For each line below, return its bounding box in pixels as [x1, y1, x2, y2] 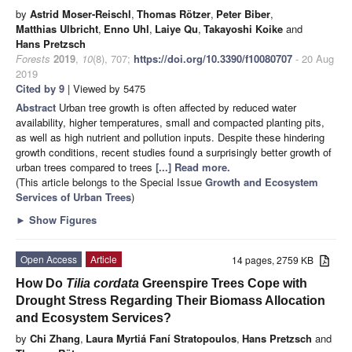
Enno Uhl [104, 20, 149, 36]
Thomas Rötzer [137, 5, 211, 21]
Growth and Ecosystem [205, 174, 318, 189]
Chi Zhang [30, 330, 80, 346]
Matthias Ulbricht [16, 20, 98, 36]
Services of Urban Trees [16, 189, 131, 204]
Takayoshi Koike [203, 20, 283, 36]
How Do [16, 276, 66, 290]
